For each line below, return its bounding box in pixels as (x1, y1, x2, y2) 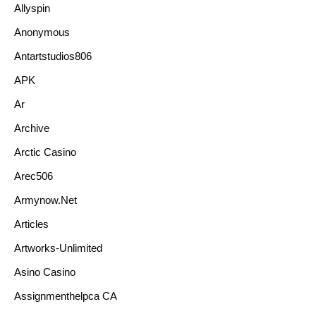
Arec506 (14, 170, 53, 182)
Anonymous (14, 26, 70, 38)
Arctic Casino (14, 146, 76, 158)
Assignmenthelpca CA (14, 290, 117, 302)
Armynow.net (14, 194, 77, 206)
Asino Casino (14, 266, 75, 278)
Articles (14, 218, 49, 230)
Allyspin (14, 2, 50, 14)
